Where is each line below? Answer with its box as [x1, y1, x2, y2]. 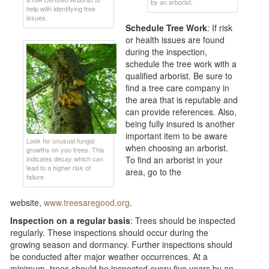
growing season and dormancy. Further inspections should [10, 238, 233, 250]
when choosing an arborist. [125, 142, 231, 154]
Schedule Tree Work [125, 22, 207, 34]
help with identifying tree [26, 3, 96, 13]
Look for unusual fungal [26, 135, 95, 145]
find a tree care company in [125, 82, 229, 94]
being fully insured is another [125, 118, 235, 130]
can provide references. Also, [125, 106, 237, 118]
